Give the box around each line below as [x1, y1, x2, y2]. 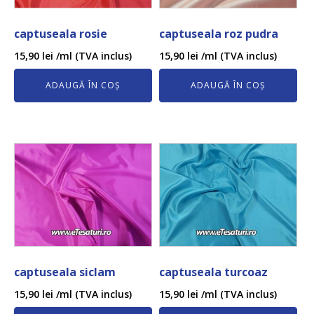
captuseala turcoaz [158, 264, 268, 280]
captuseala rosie [14, 26, 107, 42]
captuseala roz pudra [158, 26, 278, 42]
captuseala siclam [14, 264, 116, 280]
